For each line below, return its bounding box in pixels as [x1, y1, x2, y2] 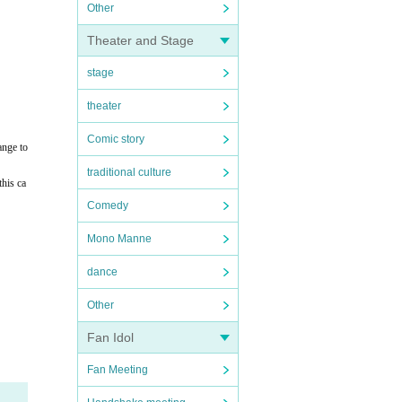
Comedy [87, 199, 128, 212]
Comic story [87, 133, 144, 145]
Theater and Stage [87, 33, 194, 48]
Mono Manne [87, 232, 152, 245]
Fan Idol [87, 330, 134, 345]
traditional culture [87, 166, 171, 179]
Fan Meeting [87, 363, 148, 376]
